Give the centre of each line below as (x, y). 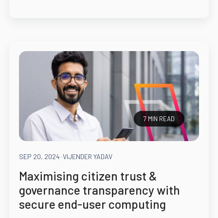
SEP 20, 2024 (39, 157)
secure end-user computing (92, 204)
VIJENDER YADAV (87, 157)
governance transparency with (99, 190)
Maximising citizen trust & (88, 176)
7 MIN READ (159, 119)
